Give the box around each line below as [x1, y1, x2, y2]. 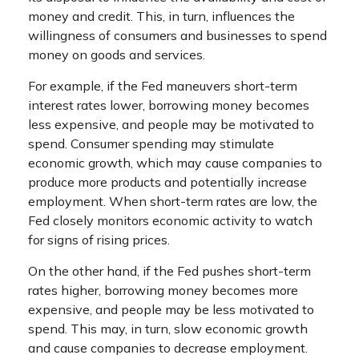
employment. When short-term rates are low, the [28, 192, 317, 209]
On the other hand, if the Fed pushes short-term [28, 262, 311, 279]
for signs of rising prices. [28, 231, 170, 248]
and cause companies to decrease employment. [28, 339, 308, 356]
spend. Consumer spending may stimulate [28, 135, 274, 151]
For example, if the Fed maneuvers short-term [28, 77, 297, 94]
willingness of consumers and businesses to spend [28, 26, 327, 43]
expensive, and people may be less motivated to [28, 301, 314, 317]
